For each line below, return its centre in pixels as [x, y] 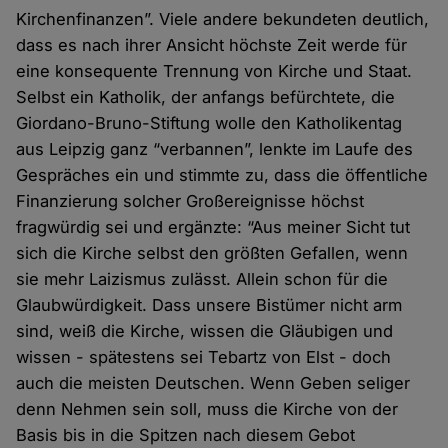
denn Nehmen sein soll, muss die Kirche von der [207, 409]
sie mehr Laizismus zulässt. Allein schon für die [202, 279]
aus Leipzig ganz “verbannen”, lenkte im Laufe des [215, 149]
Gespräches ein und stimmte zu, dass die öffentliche [222, 175]
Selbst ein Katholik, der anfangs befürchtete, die [206, 97]
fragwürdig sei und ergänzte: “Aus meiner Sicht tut [213, 227]
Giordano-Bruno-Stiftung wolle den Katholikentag [209, 123]
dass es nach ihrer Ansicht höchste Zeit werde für [212, 45]
